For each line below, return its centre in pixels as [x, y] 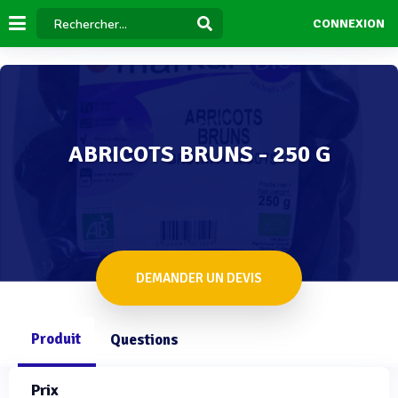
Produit [56, 339]
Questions [144, 340]
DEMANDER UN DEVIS [199, 278]
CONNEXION [348, 24]
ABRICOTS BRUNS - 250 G [199, 155]
